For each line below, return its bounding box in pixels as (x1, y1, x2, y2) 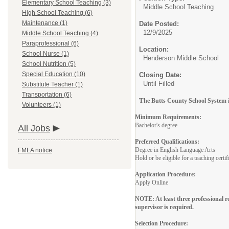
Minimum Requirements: (135, 113, 201, 121)
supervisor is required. (135, 203, 194, 211)
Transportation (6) (22, 91, 72, 98)
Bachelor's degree (135, 122, 177, 129)
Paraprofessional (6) (22, 40, 79, 47)
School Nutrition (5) (22, 60, 76, 67)
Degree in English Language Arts (135, 146, 215, 153)
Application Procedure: (135, 171, 196, 178)
